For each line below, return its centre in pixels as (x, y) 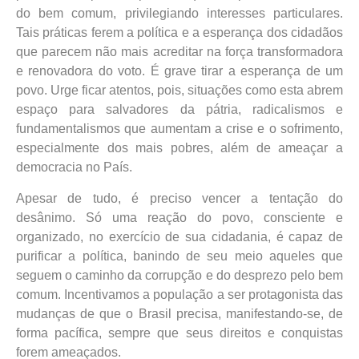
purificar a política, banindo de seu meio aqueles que (179, 256)
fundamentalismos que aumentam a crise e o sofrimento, (179, 129)
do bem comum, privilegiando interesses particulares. (179, 14)
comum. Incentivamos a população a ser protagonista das (179, 294)
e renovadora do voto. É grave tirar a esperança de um (179, 71)
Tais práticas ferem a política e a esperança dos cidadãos (179, 33)
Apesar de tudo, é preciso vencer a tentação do (179, 198)
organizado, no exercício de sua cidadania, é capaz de (179, 236)
